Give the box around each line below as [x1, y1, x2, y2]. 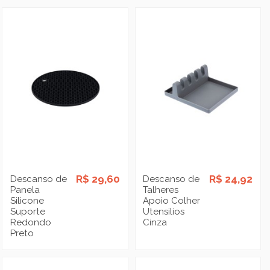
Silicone [10, 195, 45, 206]
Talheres [143, 184, 179, 195]
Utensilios [143, 206, 185, 217]
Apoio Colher [143, 195, 201, 206]
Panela [10, 184, 40, 195]
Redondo [10, 216, 52, 228]
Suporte [10, 206, 46, 217]
